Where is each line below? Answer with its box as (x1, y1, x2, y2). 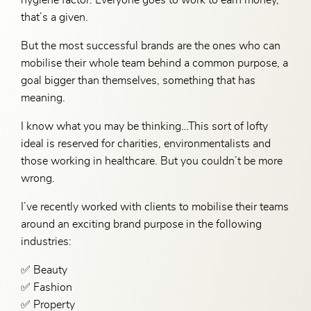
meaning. (21, 92, 66, 103)
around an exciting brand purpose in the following (21, 218, 262, 230)
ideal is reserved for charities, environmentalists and (21, 137, 271, 149)
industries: (21, 235, 72, 247)
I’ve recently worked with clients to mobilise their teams (21, 201, 289, 212)
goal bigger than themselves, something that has (21, 74, 256, 86)
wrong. (21, 172, 56, 184)
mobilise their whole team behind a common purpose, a (21, 57, 289, 69)
